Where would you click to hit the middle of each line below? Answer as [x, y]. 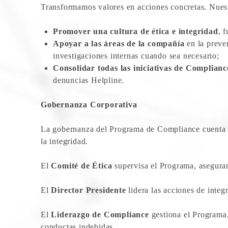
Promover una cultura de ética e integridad [136, 31]
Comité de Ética [82, 165]
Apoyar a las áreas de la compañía [119, 43]
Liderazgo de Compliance [100, 214]
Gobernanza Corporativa [89, 104]
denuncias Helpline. [89, 80]
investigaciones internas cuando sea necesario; [136, 55]
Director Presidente [89, 190]
